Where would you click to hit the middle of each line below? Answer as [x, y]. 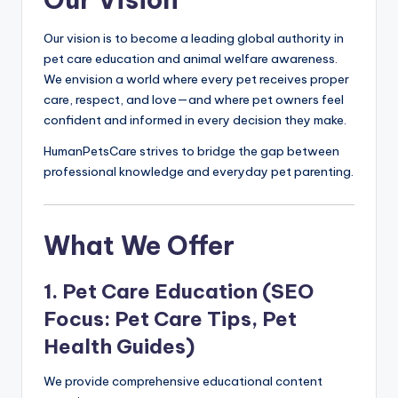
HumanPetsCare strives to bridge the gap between [191, 151]
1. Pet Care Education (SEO [179, 291]
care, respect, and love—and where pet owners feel [194, 99]
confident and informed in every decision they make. [195, 119]
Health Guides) [119, 346]
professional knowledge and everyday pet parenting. [199, 171]
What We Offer [139, 245]
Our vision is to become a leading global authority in [194, 38]
